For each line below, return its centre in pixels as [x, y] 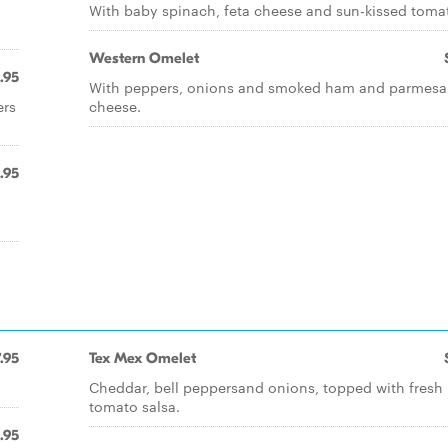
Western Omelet [144, 58]
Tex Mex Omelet [142, 358]
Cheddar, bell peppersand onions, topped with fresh [266, 387]
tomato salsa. [134, 406]
